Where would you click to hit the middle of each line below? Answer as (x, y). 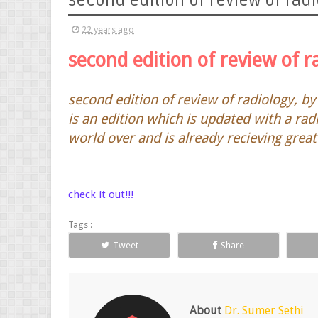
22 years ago (108, 29)
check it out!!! (101, 194)
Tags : (80, 225)
